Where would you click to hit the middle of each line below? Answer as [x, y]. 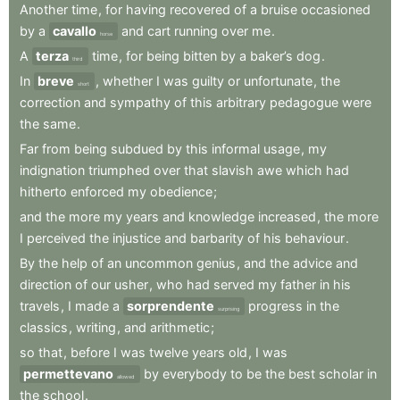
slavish [233, 171]
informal [236, 149]
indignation [52, 171]
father [298, 285]
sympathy [140, 103]
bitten [200, 56]
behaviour [315, 238]
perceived [56, 238]
